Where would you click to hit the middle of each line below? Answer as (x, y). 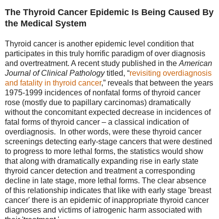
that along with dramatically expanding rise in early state (102, 161)
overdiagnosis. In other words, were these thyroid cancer (103, 132)
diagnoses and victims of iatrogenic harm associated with (103, 210)
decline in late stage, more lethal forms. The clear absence (106, 181)
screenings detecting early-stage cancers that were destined (109, 142)
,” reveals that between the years (157, 83)
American (196, 64)
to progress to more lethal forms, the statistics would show (104, 152)
